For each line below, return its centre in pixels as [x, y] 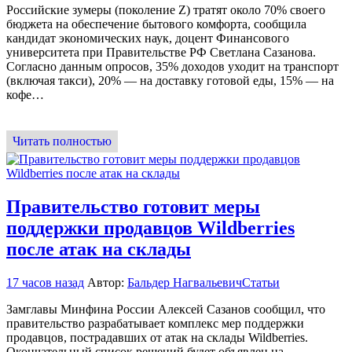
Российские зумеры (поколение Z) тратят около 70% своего [166, 9]
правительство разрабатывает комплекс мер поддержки [155, 323]
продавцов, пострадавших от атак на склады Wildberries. [157, 337]
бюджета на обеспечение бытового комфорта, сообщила [156, 24]
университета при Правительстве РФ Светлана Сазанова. [161, 52]
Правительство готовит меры [133, 206]
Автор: [106, 282]
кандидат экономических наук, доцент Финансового [148, 38]
